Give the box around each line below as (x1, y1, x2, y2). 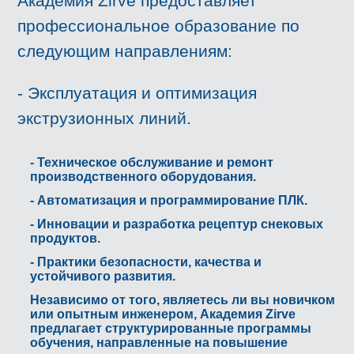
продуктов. (29, 232, 100, 246)
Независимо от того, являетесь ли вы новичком (29, 293, 335, 307)
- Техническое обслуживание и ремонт (29, 155, 273, 169)
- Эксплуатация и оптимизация (17, 84, 258, 103)
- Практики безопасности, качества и (29, 255, 262, 269)
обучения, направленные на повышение (29, 336, 288, 350)
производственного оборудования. (29, 169, 256, 183)
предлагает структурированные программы (29, 322, 311, 336)
